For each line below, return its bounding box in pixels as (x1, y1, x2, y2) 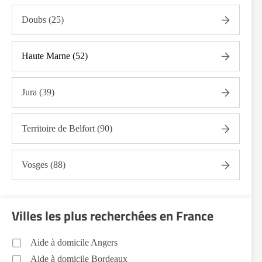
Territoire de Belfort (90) (22, 123, 112, 133)
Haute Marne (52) (22, 51, 88, 61)
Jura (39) (22, 87, 54, 97)
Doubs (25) (22, 15, 64, 25)
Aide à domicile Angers (30, 237, 118, 247)
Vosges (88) (22, 160, 65, 170)
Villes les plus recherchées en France (12, 206, 213, 226)
